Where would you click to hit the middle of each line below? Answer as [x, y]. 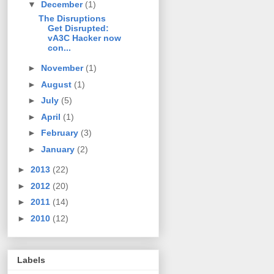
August [57, 84]
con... [59, 47]
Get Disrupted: [78, 28]
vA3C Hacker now [84, 38]
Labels [31, 260]
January [59, 149]
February [61, 133]
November [63, 68]
